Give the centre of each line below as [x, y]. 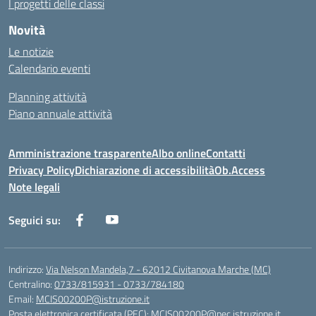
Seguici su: [35, 220]
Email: [22, 299]
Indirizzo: [27, 269]
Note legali [34, 187]
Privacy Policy [42, 170]
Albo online [179, 153]
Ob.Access [240, 170]
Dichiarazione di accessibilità [145, 170]
